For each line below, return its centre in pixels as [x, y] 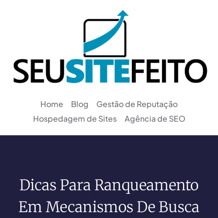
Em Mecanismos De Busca [109, 207]
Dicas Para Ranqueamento [109, 185]
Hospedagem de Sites [75, 119]
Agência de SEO [155, 119]
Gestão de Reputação [137, 104]
